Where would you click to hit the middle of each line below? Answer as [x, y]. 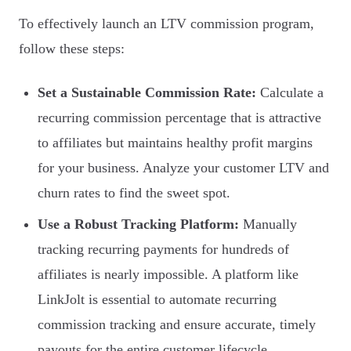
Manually [268, 224]
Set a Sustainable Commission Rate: [147, 93]
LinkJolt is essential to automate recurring [157, 300]
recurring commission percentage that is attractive [179, 118]
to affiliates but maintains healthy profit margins [175, 143]
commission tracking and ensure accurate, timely [177, 325]
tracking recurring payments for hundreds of [163, 250]
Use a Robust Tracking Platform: [138, 224]
